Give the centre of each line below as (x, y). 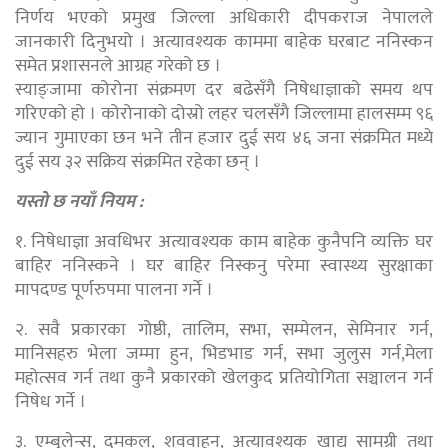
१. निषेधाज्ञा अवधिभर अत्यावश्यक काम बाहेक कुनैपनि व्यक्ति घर (224, 241)
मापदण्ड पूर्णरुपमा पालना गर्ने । (114, 289)
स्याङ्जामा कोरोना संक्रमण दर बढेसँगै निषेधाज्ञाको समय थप (224, 89)
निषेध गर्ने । (50, 401)
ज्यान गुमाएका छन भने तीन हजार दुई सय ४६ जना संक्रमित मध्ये (224, 137)
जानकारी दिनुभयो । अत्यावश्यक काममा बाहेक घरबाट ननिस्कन (224, 41)
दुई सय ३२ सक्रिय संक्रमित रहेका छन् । (137, 161)
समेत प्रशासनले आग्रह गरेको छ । (118, 65)
